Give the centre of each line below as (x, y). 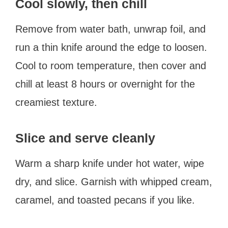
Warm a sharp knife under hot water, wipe (110, 163)
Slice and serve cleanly (85, 138)
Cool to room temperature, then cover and (111, 65)
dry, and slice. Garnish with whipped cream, (114, 181)
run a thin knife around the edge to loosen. (111, 47)
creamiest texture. (56, 102)
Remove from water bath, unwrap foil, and (110, 29)
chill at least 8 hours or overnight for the (105, 84)
